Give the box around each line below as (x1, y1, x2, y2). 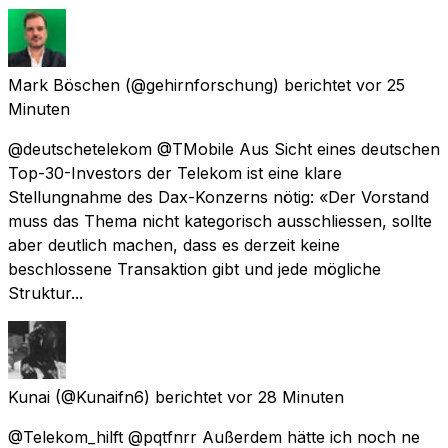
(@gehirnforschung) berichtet (125, 74, 351, 95)
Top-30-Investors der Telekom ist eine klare (8, 162, 342, 183)
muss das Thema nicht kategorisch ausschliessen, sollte (8, 210, 432, 231)
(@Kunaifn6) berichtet (55, 386, 222, 407)
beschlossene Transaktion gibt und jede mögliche (8, 258, 381, 279)
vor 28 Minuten (227, 386, 344, 407)
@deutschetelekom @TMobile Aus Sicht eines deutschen (8, 138, 440, 159)
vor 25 (356, 74, 405, 95)
